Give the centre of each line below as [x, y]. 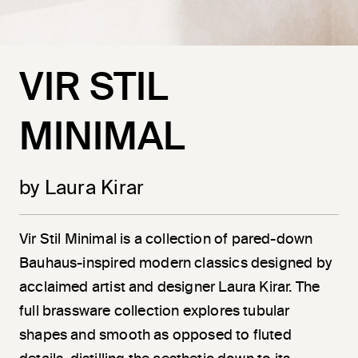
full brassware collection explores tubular [155, 311]
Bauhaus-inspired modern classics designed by [175, 263]
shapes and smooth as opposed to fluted [155, 335]
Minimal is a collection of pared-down [187, 239]
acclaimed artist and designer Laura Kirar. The [170, 287]
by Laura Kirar [82, 188]
